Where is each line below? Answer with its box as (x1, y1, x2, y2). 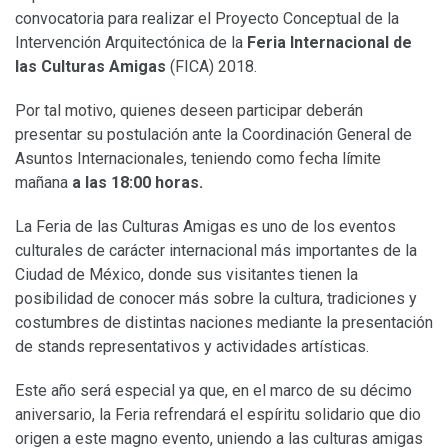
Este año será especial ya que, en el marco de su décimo (15, 381, 412, 401)
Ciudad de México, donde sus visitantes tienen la (15, 265, 358, 285)
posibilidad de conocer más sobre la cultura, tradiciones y (15, 289, 417, 309)
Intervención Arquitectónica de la (15, 33, 247, 53)
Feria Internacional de (247, 33, 412, 53)
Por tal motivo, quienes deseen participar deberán (15, 101, 363, 121)
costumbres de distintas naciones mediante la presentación (15, 313, 433, 333)
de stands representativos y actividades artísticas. (15, 337, 369, 357)
